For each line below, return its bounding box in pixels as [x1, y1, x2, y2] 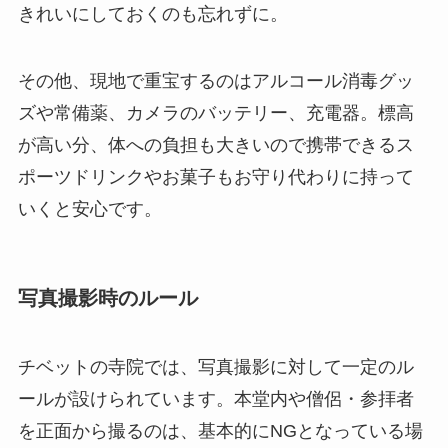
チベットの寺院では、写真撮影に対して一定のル [17, 355, 414, 376]
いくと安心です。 [17, 197, 162, 218]
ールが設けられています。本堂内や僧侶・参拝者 [17, 387, 414, 408]
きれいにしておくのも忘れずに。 [17, 2, 288, 23]
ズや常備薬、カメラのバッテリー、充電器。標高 [17, 101, 414, 122]
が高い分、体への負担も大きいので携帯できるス [17, 133, 414, 154]
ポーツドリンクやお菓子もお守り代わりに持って [17, 165, 414, 186]
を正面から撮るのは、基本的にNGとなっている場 [17, 419, 423, 440]
